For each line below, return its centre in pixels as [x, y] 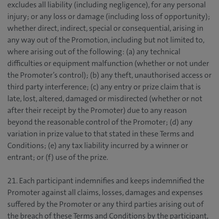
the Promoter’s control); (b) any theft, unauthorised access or [109, 75]
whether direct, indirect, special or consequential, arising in [105, 28]
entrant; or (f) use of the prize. [58, 157]
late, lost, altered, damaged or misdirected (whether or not [105, 99]
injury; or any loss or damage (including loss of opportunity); [109, 17]
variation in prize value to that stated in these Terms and [101, 134]
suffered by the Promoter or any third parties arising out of [106, 204]
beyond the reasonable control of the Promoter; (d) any [100, 122]
